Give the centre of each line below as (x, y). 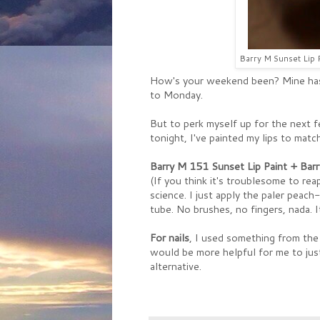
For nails (170, 238)
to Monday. (176, 95)
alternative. (176, 266)
